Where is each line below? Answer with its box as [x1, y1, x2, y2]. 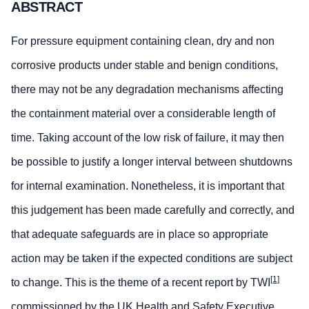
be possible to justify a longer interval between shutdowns [11, 156, 292, 168]
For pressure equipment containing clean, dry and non [11, 35, 275, 48]
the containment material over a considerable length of [11, 108, 275, 120]
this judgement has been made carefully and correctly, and [11, 204, 295, 217]
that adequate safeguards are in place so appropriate [11, 228, 268, 241]
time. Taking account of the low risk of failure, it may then [11, 132, 284, 144]
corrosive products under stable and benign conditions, [11, 59, 278, 72]
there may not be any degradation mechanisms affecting [11, 83, 283, 96]
